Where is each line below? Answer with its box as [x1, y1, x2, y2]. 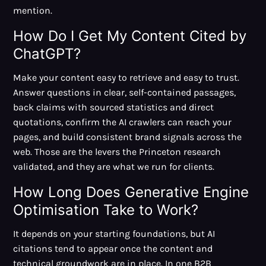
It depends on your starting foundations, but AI [13, 228, 216, 240]
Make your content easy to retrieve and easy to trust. [13, 72, 240, 84]
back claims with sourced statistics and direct [13, 102, 214, 113]
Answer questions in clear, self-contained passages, [13, 87, 236, 99]
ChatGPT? [13, 45, 81, 63]
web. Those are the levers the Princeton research [13, 146, 221, 158]
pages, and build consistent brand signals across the [13, 131, 242, 143]
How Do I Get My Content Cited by [13, 27, 247, 45]
